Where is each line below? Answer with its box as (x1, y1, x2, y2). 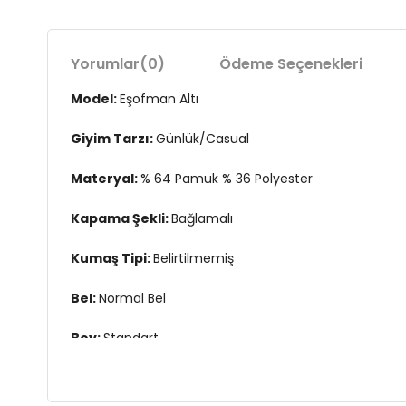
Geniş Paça (140, 369, 210, 387)
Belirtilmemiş (153, 249, 234, 267)
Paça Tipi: (71, 369, 140, 387)
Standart (103, 329, 159, 347)
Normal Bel (99, 289, 166, 307)
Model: (71, 90, 120, 108)
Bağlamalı (171, 209, 233, 227)
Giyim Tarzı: (71, 130, 156, 148)
